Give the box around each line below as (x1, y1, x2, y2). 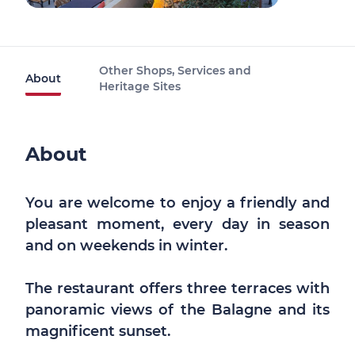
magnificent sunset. (25, 323, 170, 340)
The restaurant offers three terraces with (25, 280, 330, 297)
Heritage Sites (99, 79, 181, 94)
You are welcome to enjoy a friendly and (25, 194, 330, 212)
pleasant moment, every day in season (25, 216, 330, 233)
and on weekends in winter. (25, 237, 227, 254)
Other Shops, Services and (99, 63, 251, 78)
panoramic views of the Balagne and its (25, 301, 330, 319)
